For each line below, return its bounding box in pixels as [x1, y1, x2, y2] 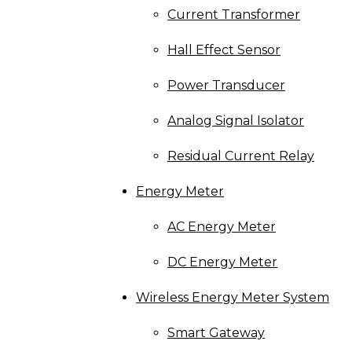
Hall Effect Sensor [167, 42, 280, 58]
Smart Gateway [167, 325, 265, 341]
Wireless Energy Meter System [136, 290, 329, 306]
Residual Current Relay [167, 148, 314, 164]
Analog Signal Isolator [167, 113, 304, 129]
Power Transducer [167, 78, 285, 93]
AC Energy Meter [167, 219, 276, 235]
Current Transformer [167, 7, 300, 23]
